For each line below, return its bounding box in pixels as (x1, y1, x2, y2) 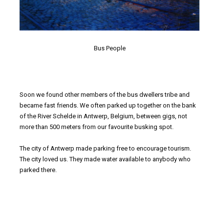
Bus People (93, 44, 126, 52)
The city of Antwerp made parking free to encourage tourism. (20, 144, 191, 152)
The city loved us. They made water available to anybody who (20, 155, 191, 163)
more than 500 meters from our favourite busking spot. (20, 123, 174, 131)
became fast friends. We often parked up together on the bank (20, 101, 196, 109)
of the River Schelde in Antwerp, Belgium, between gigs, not (20, 112, 187, 120)
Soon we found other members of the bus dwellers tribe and (20, 90, 190, 98)
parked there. (20, 166, 57, 174)
